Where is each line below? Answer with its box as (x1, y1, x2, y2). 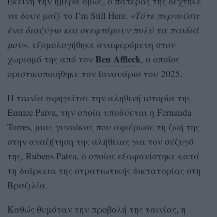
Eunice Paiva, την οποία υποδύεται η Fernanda (7, 106, 191, 119)
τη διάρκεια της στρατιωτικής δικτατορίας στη (7, 164, 201, 177)
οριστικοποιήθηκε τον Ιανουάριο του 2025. (7, 67, 183, 80)
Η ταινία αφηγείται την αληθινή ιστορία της (7, 92, 191, 104)
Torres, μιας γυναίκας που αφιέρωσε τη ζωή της (7, 121, 200, 133)
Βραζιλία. (7, 179, 48, 191)
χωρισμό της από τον (7, 53, 93, 65)
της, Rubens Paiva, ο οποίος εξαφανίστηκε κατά (7, 150, 200, 162)
